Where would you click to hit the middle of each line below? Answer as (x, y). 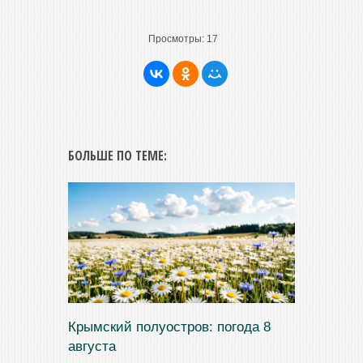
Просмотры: (176, 39)
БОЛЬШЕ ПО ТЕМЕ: (117, 156)
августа (92, 347)
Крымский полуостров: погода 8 (169, 327)
